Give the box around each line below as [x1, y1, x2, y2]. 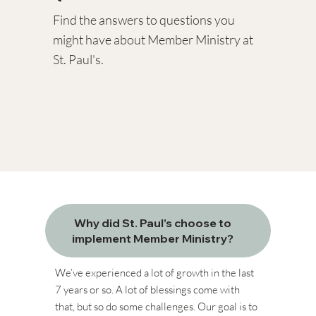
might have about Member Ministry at [53, 32, 254, 48]
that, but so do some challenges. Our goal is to [54, 299, 257, 313]
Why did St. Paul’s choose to [73, 215, 231, 230]
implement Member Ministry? [71, 231, 233, 245]
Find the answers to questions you [53, 12, 236, 28]
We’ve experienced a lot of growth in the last [54, 265, 254, 279]
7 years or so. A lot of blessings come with [54, 282, 240, 296]
